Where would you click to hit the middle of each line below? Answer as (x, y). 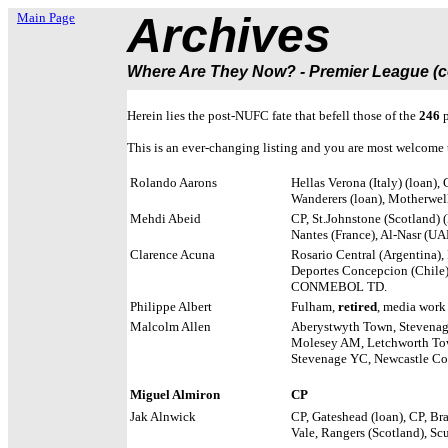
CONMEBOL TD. (339, 286)
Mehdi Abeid (165, 218)
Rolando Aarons (173, 182)
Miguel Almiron (175, 394)
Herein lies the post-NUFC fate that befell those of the (273, 115)
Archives (229, 35)
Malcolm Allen (170, 326)
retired (357, 306)
